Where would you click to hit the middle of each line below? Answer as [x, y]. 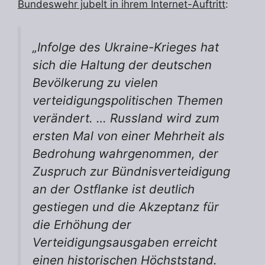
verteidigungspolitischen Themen [128, 100]
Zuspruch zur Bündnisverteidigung [131, 171]
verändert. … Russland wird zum [126, 118]
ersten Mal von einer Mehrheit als [129, 136]
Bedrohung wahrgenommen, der [125, 153]
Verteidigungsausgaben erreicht [125, 242]
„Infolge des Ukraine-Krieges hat [126, 47]
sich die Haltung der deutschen [122, 65]
